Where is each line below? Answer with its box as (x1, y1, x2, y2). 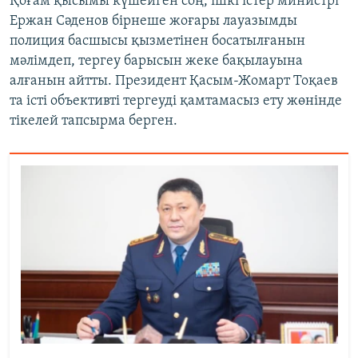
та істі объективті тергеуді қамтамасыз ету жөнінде (10, 93, 342, 109)
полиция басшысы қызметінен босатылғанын (10, 34, 305, 50)
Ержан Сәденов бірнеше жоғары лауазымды (10, 14, 297, 30)
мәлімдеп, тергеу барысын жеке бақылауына (10, 54, 303, 70)
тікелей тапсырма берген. (10, 113, 177, 129)
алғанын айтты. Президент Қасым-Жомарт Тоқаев (10, 74, 338, 89)
